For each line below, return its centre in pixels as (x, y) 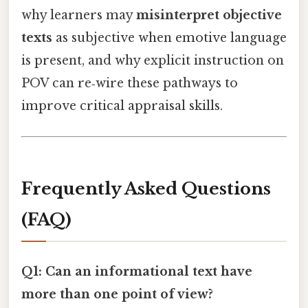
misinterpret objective (209, 15)
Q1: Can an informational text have (137, 271)
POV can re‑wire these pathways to (130, 84)
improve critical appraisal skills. (122, 106)
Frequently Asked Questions (146, 189)
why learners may (79, 15)
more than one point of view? (117, 294)
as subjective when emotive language (169, 38)
